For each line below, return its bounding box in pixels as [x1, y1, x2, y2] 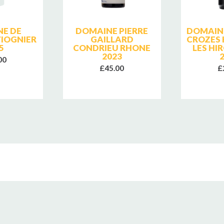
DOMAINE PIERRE [75, 25, 148, 36]
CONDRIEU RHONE [73, 42, 151, 53]
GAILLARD [90, 33, 133, 44]
